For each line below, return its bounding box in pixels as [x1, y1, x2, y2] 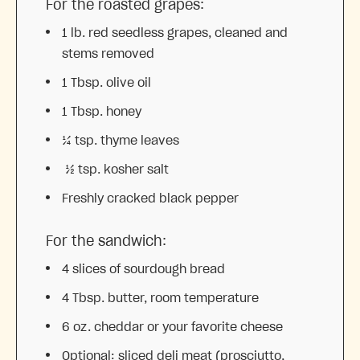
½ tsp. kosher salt [62, 162, 169, 176]
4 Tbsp [62, 291, 101, 305]
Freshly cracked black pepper [62, 191, 239, 205]
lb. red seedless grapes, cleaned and [67, 26, 288, 39]
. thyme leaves [94, 133, 179, 147]
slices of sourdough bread [69, 262, 225, 276]
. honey [100, 104, 141, 118]
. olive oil [100, 76, 151, 89]
